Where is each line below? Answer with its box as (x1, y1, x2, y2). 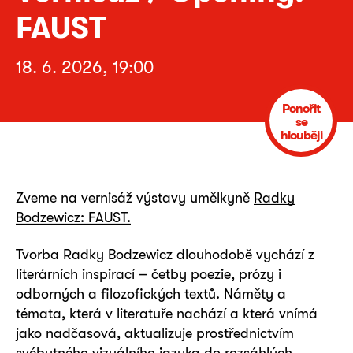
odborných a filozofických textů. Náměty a (16, 285, 286, 303)
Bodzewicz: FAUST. (16, 209, 131, 225)
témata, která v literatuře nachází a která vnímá (16, 305, 318, 322)
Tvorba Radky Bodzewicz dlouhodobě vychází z (16, 246, 314, 263)
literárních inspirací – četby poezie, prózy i (16, 266, 281, 283)
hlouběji (280, 128, 322, 143)
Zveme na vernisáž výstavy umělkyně (16, 189, 254, 206)
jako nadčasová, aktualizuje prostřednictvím (16, 325, 294, 342)
